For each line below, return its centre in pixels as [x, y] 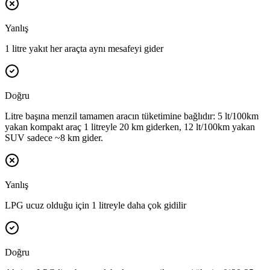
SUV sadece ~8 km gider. [54, 138]
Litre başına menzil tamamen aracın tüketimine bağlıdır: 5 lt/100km [132, 116]
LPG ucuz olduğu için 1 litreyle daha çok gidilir [96, 206]
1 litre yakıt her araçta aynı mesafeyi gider [84, 49]
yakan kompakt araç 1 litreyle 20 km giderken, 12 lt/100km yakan [130, 127]
